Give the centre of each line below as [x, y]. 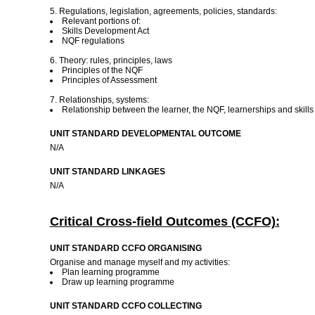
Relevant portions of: [101, 21]
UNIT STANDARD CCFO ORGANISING [126, 248]
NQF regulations [93, 41]
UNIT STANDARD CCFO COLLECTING [126, 306]
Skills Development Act [105, 31]
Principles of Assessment [109, 80]
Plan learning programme [110, 272]
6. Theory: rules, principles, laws [111, 60]
